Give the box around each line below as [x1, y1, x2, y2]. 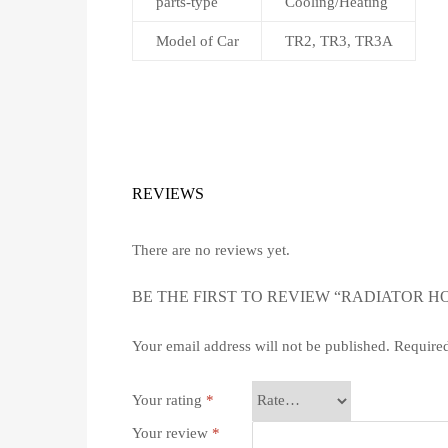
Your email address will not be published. [132, 338, 390, 355]
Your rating [132, 392, 206, 409]
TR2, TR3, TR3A [284, 32, 393, 49]
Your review [132, 424, 212, 441]
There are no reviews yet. [132, 241, 290, 258]
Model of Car [155, 32, 239, 49]
